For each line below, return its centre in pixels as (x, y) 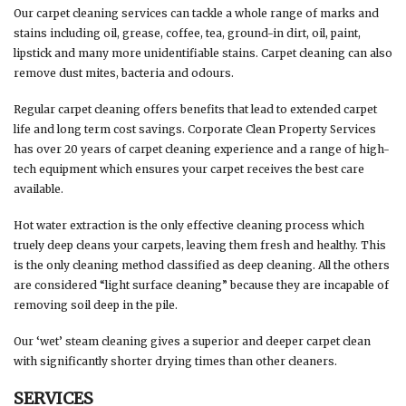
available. (39, 189)
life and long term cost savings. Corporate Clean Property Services (195, 129)
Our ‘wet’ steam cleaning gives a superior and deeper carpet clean (192, 341)
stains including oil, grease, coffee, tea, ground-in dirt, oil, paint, (187, 33)
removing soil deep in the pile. (96, 305)
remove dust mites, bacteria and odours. (124, 73)
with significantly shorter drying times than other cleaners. (175, 361)
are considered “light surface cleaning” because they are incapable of (201, 285)
